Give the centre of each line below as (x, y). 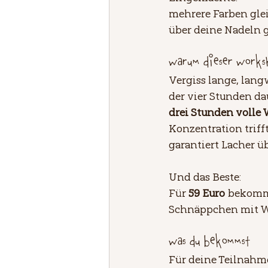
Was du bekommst (209, 242)
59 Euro (207, 193)
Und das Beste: (206, 176)
